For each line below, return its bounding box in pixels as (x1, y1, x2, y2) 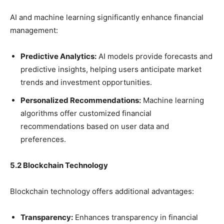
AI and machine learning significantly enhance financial (10, 12, 203, 22)
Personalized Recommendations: (20, 95, 141, 105)
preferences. (20, 134, 66, 144)
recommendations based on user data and (20, 121, 169, 131)
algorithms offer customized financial (20, 108, 151, 118)
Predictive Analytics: (20, 51, 96, 61)
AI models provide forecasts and (96, 51, 212, 61)
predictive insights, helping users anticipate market (20, 64, 201, 74)
